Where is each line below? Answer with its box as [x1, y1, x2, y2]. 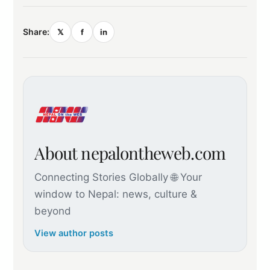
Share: [23, 26, 50, 37]
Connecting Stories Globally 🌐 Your [34, 171, 202, 183]
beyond [34, 204, 72, 217]
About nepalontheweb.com [34, 141, 226, 164]
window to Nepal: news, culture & [34, 187, 198, 200]
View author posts [34, 227, 114, 239]
